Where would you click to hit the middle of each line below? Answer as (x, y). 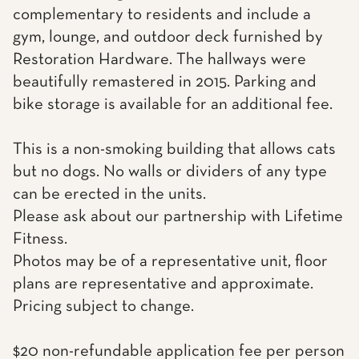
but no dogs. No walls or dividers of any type (170, 172)
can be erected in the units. (109, 194)
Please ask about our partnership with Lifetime (178, 217)
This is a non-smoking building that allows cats (174, 149)
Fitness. (40, 239)
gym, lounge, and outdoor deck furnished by (168, 37)
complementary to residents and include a (162, 15)
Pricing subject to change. (103, 307)
